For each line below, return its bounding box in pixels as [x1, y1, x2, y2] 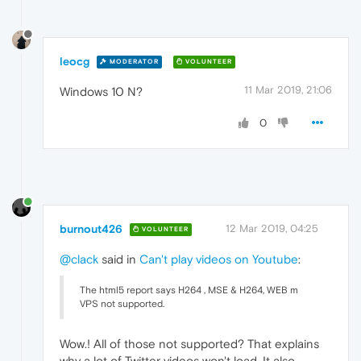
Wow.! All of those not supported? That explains [60, 336, 319, 351]
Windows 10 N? [60, 84, 143, 98]
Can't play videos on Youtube [139, 251, 298, 266]
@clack [60, 251, 98, 266]
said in [98, 251, 139, 266]
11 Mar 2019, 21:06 [244, 83, 332, 96]
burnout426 [60, 222, 122, 235]
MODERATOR [107, 58, 159, 66]
